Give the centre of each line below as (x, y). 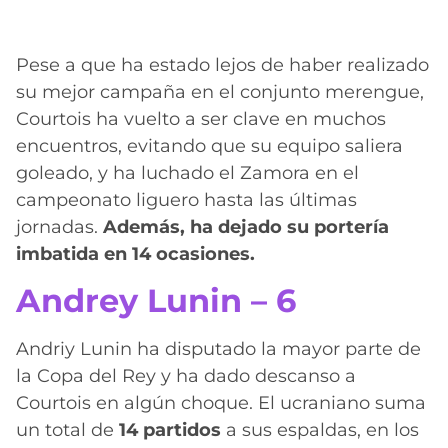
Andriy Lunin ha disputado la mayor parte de (218, 349)
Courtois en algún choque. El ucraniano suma (221, 403)
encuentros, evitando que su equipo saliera (209, 145)
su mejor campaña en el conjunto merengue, (220, 91)
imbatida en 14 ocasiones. (135, 253)
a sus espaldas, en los (322, 430)
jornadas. (59, 226)
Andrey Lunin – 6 (156, 301)
